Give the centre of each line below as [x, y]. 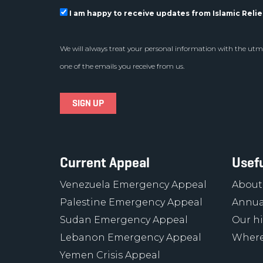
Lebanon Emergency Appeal [131, 237]
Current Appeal [105, 163]
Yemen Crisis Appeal [110, 255]
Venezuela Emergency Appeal [133, 185]
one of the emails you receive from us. [122, 66]
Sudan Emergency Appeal [124, 220]
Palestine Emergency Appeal [131, 202]
